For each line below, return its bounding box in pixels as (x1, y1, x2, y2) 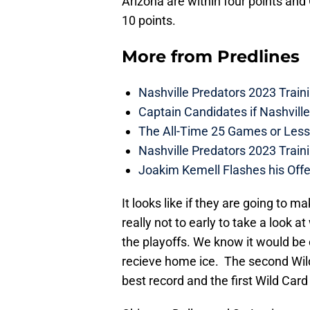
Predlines (217, 46, 300, 67)
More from (122, 46, 217, 67)
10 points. (122, 13, 176, 28)
